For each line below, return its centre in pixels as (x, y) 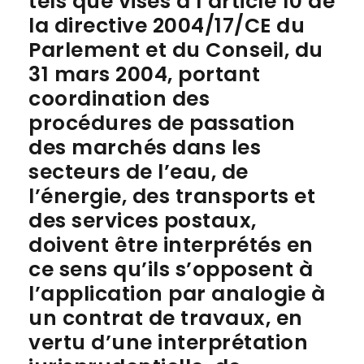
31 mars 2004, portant (145, 74)
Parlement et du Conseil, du (176, 50)
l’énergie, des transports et (172, 196)
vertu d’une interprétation (168, 342)
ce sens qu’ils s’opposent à (171, 269)
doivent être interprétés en (171, 245)
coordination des (119, 99)
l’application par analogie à (177, 294)
